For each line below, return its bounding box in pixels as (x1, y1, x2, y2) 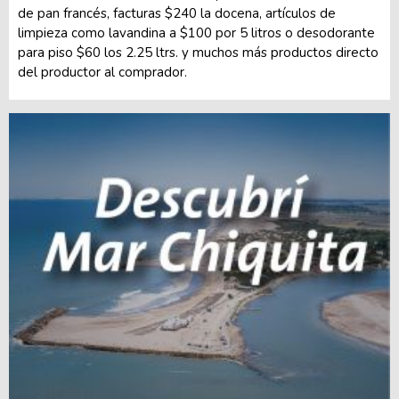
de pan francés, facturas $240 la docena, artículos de (18, 4, 336, 22)
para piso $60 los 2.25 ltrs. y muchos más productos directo (18, 44, 379, 61)
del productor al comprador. (18, 63, 187, 81)
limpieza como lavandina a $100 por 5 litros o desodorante (18, 24, 375, 42)
